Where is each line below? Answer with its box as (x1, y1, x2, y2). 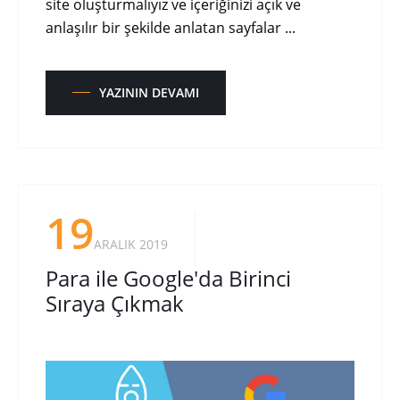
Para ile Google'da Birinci (46, 262, 291, 293)
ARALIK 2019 (94, 235, 168, 253)
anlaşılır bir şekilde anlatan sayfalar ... (46, 17, 296, 37)
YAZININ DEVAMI (99, 83, 199, 101)
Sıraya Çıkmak (46, 287, 184, 318)
